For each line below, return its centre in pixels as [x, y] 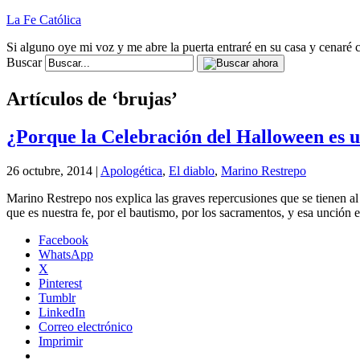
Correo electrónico [86, 326]
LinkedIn [62, 312]
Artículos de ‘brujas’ [92, 98]
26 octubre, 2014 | [53, 170]
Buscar [24, 62]
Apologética [131, 170]
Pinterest [60, 283]
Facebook [63, 239]
